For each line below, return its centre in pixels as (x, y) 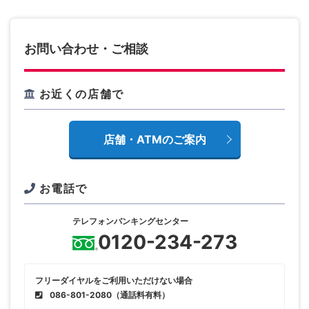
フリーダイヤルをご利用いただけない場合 (114, 280)
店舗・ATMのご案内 (154, 139)
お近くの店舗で (81, 93)
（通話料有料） (141, 295)
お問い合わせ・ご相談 (86, 48)
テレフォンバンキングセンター (130, 221)
